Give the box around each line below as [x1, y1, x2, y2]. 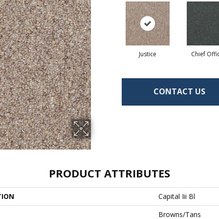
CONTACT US [153, 86, 205, 97]
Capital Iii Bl [158, 191, 195, 201]
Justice [138, 49, 156, 58]
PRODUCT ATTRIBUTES [49, 165, 170, 180]
